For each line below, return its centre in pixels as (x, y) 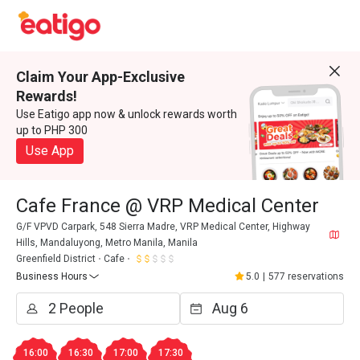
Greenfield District (56, 259)
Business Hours (52, 276)
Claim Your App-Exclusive (100, 77)
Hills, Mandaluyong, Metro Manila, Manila (107, 243)
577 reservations (306, 276)
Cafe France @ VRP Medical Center (168, 206)
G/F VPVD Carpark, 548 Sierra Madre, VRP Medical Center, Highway (163, 227)
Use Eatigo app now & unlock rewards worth (127, 114)
